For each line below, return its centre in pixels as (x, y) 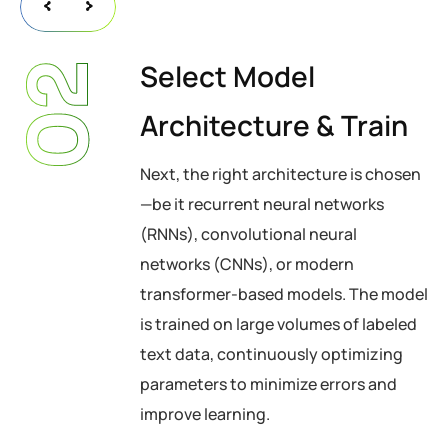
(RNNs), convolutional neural (248, 234)
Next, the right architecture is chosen (280, 174)
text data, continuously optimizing (271, 354)
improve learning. (205, 414)
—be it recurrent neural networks (262, 204)
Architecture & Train (274, 125)
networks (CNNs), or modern (247, 264)
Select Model (227, 76)
